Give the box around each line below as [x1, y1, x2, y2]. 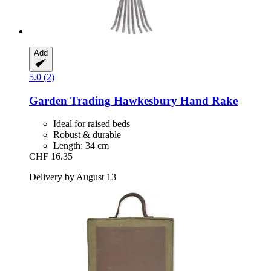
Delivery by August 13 [29, 172, 116, 183]
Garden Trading [29, 94, 111, 107]
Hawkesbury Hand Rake [111, 94, 238, 107]
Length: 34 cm [53, 140, 109, 151]
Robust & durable [53, 129, 121, 140]
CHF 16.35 [29, 151, 73, 162]
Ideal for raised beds [53, 119, 130, 129]
